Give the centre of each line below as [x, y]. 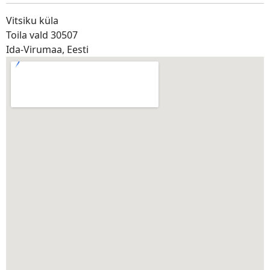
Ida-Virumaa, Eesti [47, 49]
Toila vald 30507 [42, 35]
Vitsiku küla [32, 20]
